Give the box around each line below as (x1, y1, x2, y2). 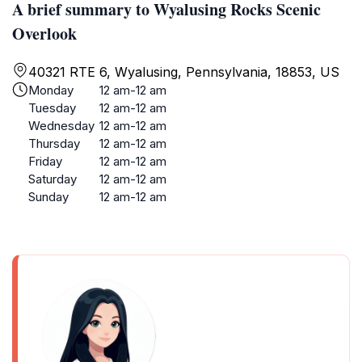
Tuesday (28, 100, 76, 116)
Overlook (12, 22, 77, 45)
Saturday (28, 171, 77, 187)
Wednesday (28, 118, 95, 133)
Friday (28, 154, 62, 169)
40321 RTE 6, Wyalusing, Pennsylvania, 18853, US (28, 64, 339, 80)
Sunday (28, 189, 69, 204)
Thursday (28, 136, 80, 151)
